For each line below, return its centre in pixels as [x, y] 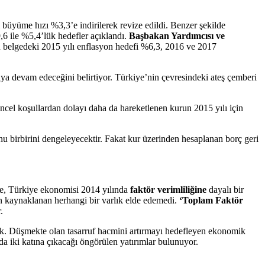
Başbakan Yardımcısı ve [177, 35]
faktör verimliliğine [168, 189]
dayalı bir [225, 189]
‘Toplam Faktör [211, 200]
